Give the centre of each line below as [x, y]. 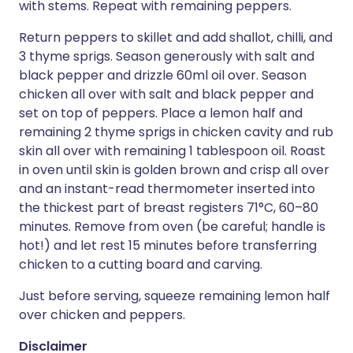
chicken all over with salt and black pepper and [166, 94]
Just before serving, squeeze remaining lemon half [175, 296]
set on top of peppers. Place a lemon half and [161, 113]
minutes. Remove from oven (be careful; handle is [172, 227]
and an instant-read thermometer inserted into [167, 189]
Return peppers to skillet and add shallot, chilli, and [176, 37]
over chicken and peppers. [102, 315]
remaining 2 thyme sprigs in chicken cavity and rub [176, 132]
